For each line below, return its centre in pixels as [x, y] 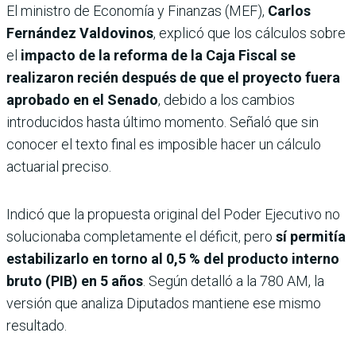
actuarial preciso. [59, 167]
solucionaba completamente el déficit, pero [141, 237]
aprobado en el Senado [82, 100]
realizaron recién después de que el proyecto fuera [173, 78]
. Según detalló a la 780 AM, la [234, 281]
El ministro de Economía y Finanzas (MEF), [137, 11]
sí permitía [311, 237]
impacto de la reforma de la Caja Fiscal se [157, 56]
